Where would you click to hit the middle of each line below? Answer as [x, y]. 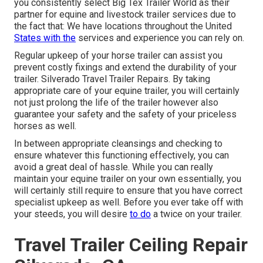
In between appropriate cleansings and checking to [118, 144]
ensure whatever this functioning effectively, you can [122, 156]
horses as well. [45, 126]
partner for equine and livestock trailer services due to [125, 15]
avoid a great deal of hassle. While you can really [114, 167]
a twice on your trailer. [196, 214]
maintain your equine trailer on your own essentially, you [128, 179]
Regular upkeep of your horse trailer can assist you [118, 56]
